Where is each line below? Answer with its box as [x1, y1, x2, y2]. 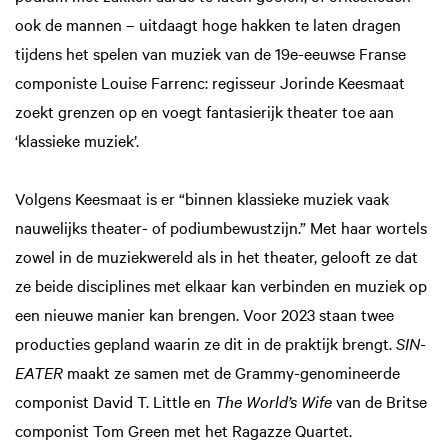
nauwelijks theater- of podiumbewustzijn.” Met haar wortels [15, 216, 427, 239]
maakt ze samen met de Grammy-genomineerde [67, 361, 400, 384]
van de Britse [336, 390, 427, 413]
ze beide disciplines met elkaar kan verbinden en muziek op [15, 274, 427, 297]
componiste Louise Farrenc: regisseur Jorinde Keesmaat [15, 71, 405, 93]
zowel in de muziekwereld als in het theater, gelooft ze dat [15, 245, 418, 268]
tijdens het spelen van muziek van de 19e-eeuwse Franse [15, 42, 406, 64]
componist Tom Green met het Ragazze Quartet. [15, 419, 352, 442]
